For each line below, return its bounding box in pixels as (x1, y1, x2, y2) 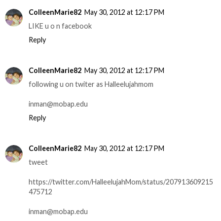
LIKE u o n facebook (29, 21, 92, 30)
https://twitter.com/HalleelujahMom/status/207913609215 (29, 177, 213, 186)
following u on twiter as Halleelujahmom (29, 79, 153, 88)
